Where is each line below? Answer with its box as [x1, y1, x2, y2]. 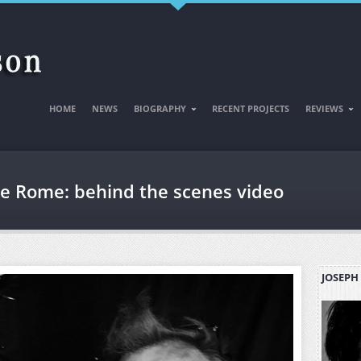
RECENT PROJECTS [212, 102, 289, 114]
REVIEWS [305, 102, 343, 114]
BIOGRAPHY [134, 102, 186, 114]
